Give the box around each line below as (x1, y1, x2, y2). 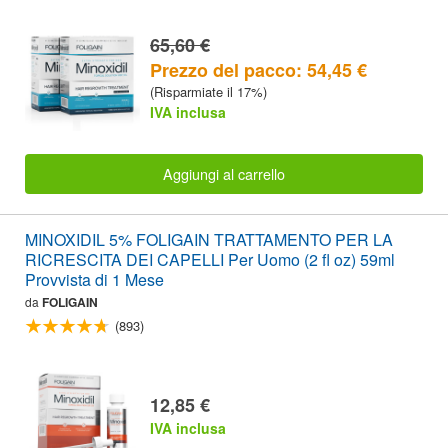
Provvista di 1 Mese (25, 268, 164, 292)
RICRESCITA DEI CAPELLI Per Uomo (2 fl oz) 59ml (25, 248, 395, 272)
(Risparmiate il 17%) (150, 81, 267, 101)
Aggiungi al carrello (163, 163, 285, 185)
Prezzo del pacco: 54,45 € (150, 56, 367, 83)
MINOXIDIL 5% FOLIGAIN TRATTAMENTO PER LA (25, 228, 393, 252)
